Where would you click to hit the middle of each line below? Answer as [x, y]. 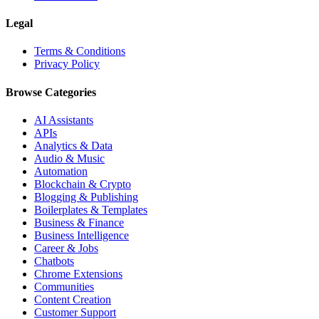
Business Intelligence [82, 235]
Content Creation [73, 299]
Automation [61, 171]
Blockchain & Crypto [83, 184]
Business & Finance [79, 222]
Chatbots [54, 261]
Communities [64, 286]
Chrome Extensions [78, 273]
